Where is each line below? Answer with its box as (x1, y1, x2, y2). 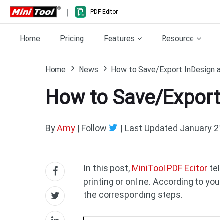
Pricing (60, 33, 84, 43)
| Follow (77, 123, 107, 133)
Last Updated (123, 123, 180, 133)
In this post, (83, 163, 132, 173)
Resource (162, 33, 194, 43)
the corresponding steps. (83, 190, 183, 200)
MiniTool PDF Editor (132, 163, 208, 173)
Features (104, 33, 135, 43)
